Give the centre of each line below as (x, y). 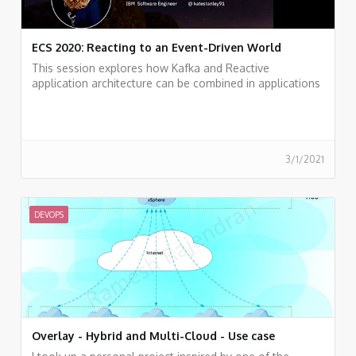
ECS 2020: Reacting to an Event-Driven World (157, 47)
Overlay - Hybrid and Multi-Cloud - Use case (153, 335)
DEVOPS (49, 214)
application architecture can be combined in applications (176, 83)
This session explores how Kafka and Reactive (151, 68)
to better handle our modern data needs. (137, 98)
